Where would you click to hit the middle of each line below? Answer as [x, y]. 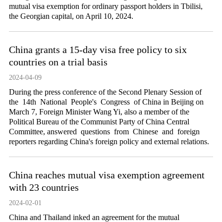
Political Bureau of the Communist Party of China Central [99, 122]
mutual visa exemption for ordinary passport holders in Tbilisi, [106, 6]
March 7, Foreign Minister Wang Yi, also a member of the [99, 112]
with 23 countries [44, 187]
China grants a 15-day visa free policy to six [98, 50]
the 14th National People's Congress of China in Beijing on [106, 102]
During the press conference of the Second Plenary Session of [105, 92]
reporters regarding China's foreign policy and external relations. [109, 141]
